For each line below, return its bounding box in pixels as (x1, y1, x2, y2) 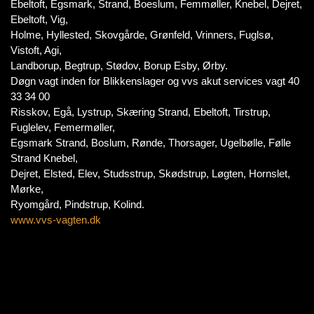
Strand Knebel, (11, 152, 78, 164)
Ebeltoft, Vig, (11, 13, 68, 25)
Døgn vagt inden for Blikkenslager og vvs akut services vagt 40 (11, 75, 299, 87)
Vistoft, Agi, (11, 44, 62, 56)
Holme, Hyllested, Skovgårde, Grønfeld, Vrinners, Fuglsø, (11, 29, 273, 41)
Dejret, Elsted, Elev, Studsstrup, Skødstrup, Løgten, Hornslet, (11, 168, 290, 179)
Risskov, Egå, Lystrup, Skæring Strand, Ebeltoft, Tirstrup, (11, 106, 271, 118)
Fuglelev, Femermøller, (11, 121, 115, 133)
